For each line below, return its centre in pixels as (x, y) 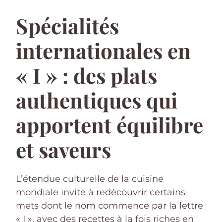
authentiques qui (97, 100)
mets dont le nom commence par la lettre (110, 205)
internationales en (103, 50)
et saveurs (63, 149)
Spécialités (67, 26)
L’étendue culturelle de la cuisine (90, 179)
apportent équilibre (110, 125)
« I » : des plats (86, 75)
